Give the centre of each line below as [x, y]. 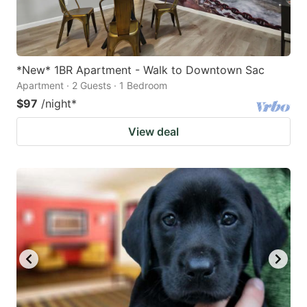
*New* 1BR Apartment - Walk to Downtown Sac [140, 70]
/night [56, 103]
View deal [153, 131]
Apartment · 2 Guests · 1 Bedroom [92, 85]
